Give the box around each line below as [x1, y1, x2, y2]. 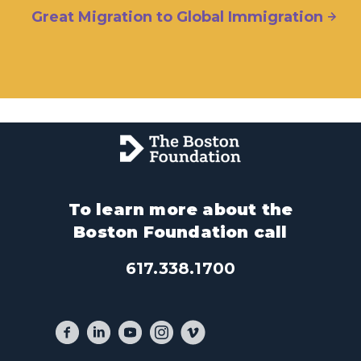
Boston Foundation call [73, 222, 288, 243]
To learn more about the [68, 200, 293, 220]
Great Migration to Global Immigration [31, 8, 323, 27]
